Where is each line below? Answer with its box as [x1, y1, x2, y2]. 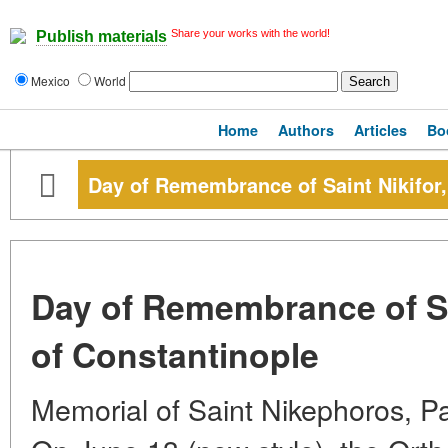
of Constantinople [31, 330, 319, 378]
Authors [278, 120, 334, 140]
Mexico [31, 72, 73, 89]
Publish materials [36, 28, 167, 46]
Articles [354, 120, 407, 140]
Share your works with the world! [171, 27, 330, 39]
